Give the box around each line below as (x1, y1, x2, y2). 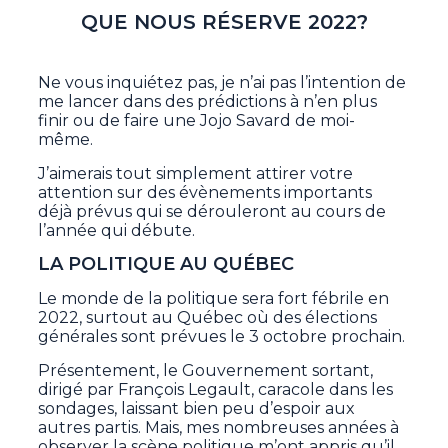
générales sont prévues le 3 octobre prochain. (38, 327, 406, 347)
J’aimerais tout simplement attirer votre (38, 164, 354, 184)
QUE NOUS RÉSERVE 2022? (80, 10, 368, 35)
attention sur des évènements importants (38, 183, 373, 203)
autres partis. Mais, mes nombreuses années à (38, 418, 400, 438)
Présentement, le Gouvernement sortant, (38, 361, 374, 381)
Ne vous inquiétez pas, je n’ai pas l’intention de (38, 73, 407, 93)
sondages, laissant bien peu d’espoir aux (38, 399, 356, 419)
